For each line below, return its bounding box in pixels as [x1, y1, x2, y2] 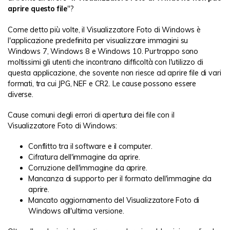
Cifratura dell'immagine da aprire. [28, 152, 140, 162]
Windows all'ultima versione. [28, 206, 124, 216]
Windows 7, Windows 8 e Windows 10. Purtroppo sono [8, 46, 199, 56]
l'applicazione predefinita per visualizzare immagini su [8, 35, 188, 45]
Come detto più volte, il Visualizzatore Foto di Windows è [8, 25, 201, 34]
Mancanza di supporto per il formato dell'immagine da [28, 174, 212, 183]
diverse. [8, 89, 33, 99]
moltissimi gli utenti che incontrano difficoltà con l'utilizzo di [8, 57, 203, 67]
